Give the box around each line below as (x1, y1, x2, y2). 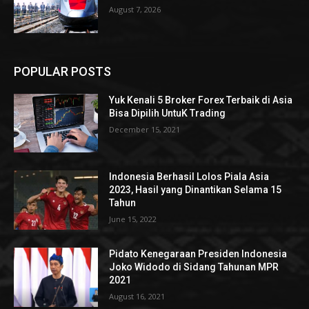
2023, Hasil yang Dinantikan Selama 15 (109, 184, 282, 196)
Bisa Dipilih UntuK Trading (109, 107, 226, 119)
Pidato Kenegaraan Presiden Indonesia (109, 248, 288, 260)
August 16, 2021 (109, 291, 166, 302)
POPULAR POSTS (14, 63, 111, 79)
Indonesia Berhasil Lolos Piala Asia (109, 171, 270, 183)
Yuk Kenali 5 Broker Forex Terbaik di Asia (109, 94, 293, 106)
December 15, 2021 (109, 123, 181, 134)
